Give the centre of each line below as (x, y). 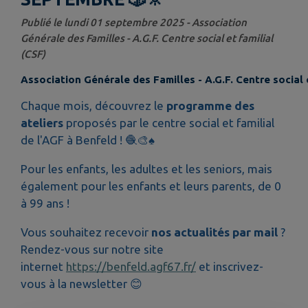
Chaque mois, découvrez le (93, 105)
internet (43, 267)
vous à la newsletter (75, 284)
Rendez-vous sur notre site (92, 250)
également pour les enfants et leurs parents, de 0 (151, 186)
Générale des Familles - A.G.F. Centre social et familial (147, 38)
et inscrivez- (230, 267)
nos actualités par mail (214, 232)
